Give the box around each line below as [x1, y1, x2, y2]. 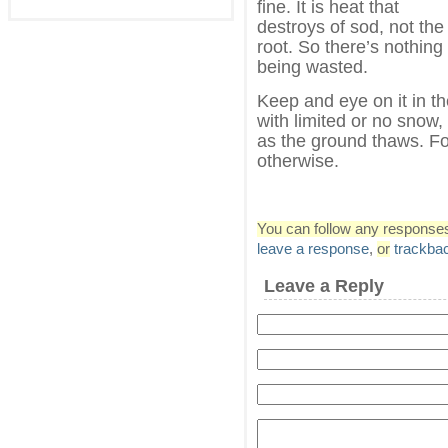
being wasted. [257, 56, 368, 77]
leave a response [257, 240, 369, 257]
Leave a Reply [264, 275, 384, 296]
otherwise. [257, 150, 339, 171]
